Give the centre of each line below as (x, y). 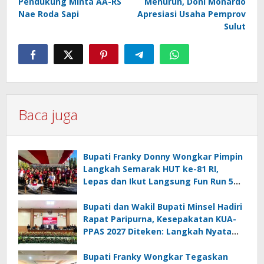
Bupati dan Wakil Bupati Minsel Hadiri (163, 207)
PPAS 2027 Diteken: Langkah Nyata (157, 232)
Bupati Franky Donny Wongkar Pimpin (163, 157)
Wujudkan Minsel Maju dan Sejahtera (162, 244)
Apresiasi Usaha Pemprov (192, 14)
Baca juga (48, 115)
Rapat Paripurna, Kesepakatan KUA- (160, 219)
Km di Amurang (116, 194)
